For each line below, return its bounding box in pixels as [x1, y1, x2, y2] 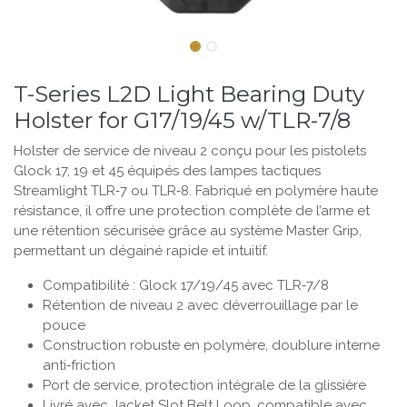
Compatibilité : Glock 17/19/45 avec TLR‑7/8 [43, 276, 329, 293]
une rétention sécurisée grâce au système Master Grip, [14, 222, 362, 239]
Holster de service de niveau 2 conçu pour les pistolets [14, 142, 366, 159]
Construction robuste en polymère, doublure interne [43, 336, 380, 353]
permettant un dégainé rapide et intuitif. [14, 242, 268, 259]
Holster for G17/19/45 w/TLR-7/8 [14, 105, 351, 134]
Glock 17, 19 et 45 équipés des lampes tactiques [14, 162, 321, 179]
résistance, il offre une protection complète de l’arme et [14, 202, 370, 219]
